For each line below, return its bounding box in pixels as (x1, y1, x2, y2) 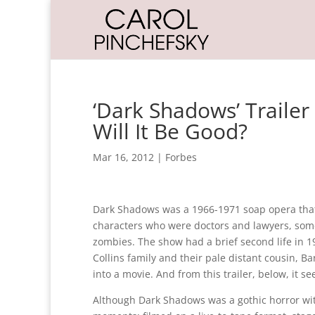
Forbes (165, 150, 197, 164)
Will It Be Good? (93, 117, 247, 146)
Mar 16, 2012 (93, 150, 154, 164)
